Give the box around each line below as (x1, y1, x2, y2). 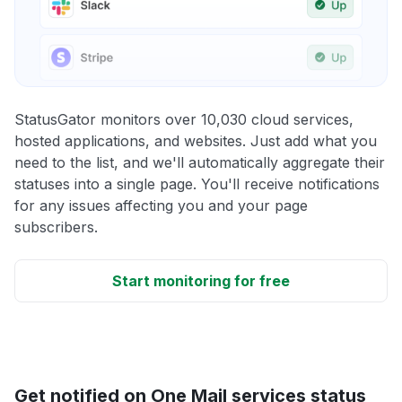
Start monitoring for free (112, 271, 290, 290)
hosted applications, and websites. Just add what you (14, 131, 377, 150)
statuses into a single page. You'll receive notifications (14, 174, 380, 193)
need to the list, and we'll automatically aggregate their (14, 153, 385, 171)
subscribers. (14, 217, 98, 236)
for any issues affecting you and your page (14, 196, 308, 214)
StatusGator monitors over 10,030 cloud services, (14, 109, 354, 128)
